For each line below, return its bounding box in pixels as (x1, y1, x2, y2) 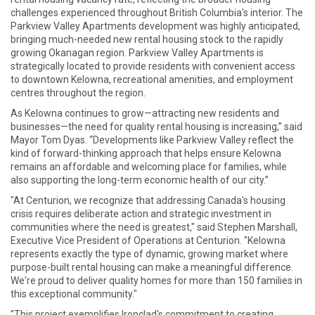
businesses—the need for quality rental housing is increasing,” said (11, 121, 302, 133)
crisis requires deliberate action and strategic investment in (11, 208, 271, 220)
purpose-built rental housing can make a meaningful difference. (11, 262, 293, 274)
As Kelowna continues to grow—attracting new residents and (11, 108, 279, 120)
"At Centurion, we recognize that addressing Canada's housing (11, 195, 285, 207)
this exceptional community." (11, 288, 137, 300)
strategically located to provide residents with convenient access (11, 60, 295, 72)
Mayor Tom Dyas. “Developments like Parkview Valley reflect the (11, 134, 294, 146)
